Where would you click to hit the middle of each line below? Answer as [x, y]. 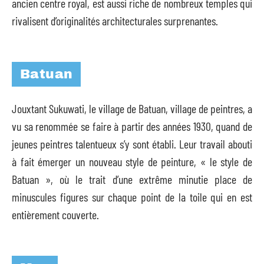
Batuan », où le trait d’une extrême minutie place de [132, 179]
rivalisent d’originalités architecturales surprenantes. [115, 21]
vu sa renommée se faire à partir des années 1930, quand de [132, 126]
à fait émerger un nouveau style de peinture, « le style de [132, 161]
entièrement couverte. [55, 214]
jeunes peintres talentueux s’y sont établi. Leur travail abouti [132, 144]
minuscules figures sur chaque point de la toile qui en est [132, 197]
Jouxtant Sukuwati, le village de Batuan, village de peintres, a [132, 108]
